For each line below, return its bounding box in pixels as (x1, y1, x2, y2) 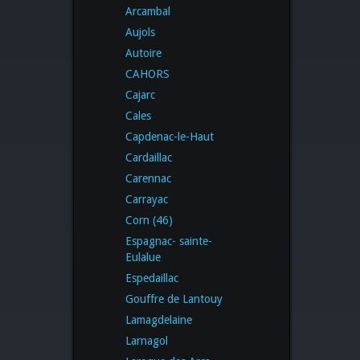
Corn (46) (125, 213, 173, 227)
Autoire (125, 46, 162, 59)
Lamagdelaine (125, 313, 192, 326)
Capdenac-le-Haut (125, 129, 214, 143)
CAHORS (125, 67, 170, 80)
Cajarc (125, 88, 155, 101)
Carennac (125, 171, 171, 185)
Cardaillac (125, 150, 172, 164)
